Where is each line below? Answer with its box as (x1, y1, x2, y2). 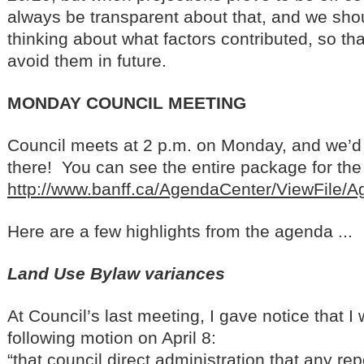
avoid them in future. (7, 50, 167, 70)
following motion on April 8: (7, 327, 216, 347)
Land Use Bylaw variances (7, 263, 225, 283)
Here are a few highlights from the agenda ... (7, 221, 353, 240)
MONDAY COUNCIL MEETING (7, 93, 246, 112)
